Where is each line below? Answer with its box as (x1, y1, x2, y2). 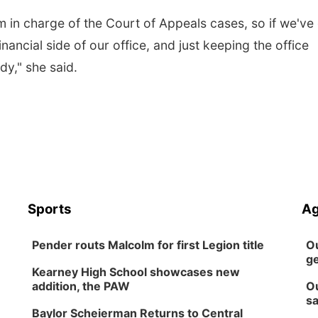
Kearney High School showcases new (32, 265, 241, 279)
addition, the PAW (32, 279, 131, 293)
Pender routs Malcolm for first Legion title (32, 238, 265, 252)
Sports (28, 201, 72, 217)
